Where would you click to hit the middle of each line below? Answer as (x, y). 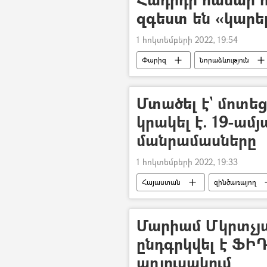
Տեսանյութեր (164, 78)
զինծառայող (235, 182)
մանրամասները (196, 140)
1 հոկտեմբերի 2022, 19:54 (187, 40)
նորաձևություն (224, 60)
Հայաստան (161, 182)
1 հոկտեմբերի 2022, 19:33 (187, 162)
